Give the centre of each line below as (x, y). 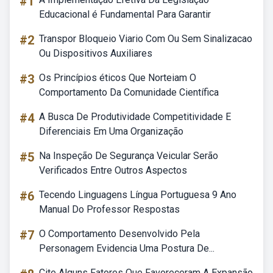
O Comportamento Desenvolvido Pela (119, 234)
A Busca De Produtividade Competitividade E (135, 117)
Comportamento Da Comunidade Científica (129, 92)
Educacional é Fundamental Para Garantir (125, 14)
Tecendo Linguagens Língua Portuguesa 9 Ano (138, 195)
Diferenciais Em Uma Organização (111, 131)
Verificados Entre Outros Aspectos (113, 170)
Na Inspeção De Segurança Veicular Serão (129, 156)
